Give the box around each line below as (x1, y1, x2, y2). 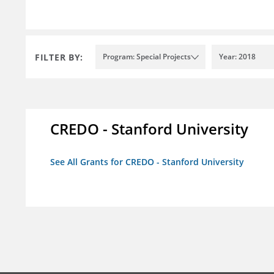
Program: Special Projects (103, 51, 191, 62)
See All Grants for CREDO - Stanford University (50, 156, 244, 168)
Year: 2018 (219, 51, 256, 62)
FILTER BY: (35, 51, 83, 63)
